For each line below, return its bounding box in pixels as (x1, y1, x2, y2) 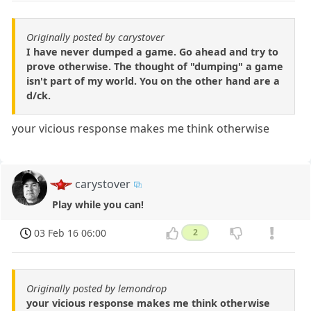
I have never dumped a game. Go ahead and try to (26, 44, 278, 58)
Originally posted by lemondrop (26, 282, 167, 295)
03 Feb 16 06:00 (34, 226, 107, 239)
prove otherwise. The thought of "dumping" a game (26, 59, 283, 73)
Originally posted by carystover (26, 30, 165, 44)
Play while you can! (51, 197, 144, 211)
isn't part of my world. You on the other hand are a (26, 74, 280, 87)
